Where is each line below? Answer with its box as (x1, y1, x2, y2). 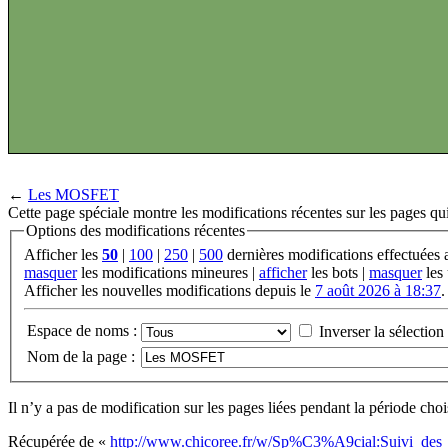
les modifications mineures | (77, 264, 259, 282)
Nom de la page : (27, 348, 135, 366)
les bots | (307, 264, 369, 282)
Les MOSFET (28, 186, 119, 204)
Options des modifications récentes (26, 222, 245, 240)
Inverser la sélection (319, 323, 444, 341)
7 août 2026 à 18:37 (315, 282, 441, 300)
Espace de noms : (27, 322, 137, 340)
